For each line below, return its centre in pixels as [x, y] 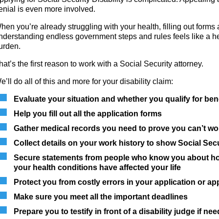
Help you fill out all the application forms [88, 113]
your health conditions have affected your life [97, 167]
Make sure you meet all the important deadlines [101, 197]
